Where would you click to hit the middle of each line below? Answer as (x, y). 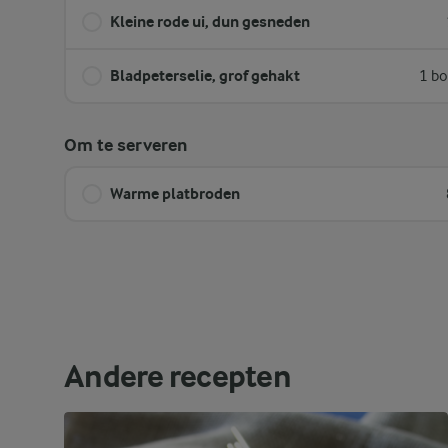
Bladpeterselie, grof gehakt (205, 75)
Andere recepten (177, 376)
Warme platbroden (175, 193)
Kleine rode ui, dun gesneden (210, 21)
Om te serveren (125, 145)
